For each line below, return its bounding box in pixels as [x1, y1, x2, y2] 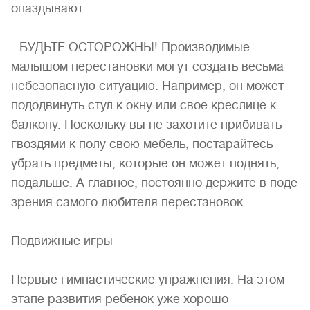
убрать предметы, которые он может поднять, [11, 156, 280, 170]
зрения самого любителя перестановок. [11, 195, 246, 209]
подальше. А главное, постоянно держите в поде [11, 176, 298, 190]
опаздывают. [11, 1, 85, 15]
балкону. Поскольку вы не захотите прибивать [11, 118, 282, 131]
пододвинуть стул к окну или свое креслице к [11, 98, 276, 112]
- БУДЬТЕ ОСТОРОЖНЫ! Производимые [11, 40, 250, 54]
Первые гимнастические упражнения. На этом [11, 273, 284, 286]
